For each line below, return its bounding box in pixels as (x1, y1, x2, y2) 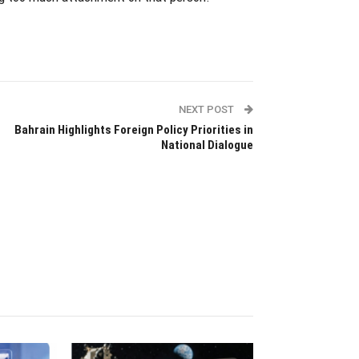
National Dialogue (160, 137, 253, 152)
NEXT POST (178, 103, 236, 115)
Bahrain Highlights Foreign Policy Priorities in (14, 122, 253, 137)
